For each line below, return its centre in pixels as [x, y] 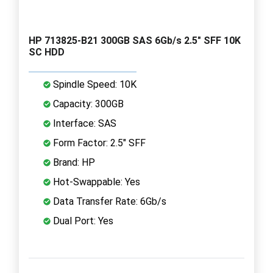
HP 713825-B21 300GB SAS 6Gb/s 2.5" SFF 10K [135, 40]
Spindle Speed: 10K [94, 84]
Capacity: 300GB [87, 104]
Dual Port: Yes [82, 221]
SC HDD [47, 52]
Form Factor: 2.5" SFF [98, 143]
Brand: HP [73, 162]
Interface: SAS [83, 123]
